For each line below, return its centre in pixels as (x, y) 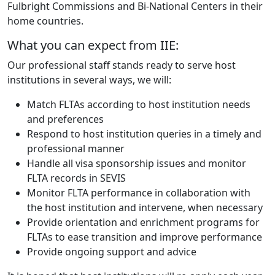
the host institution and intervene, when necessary (145, 207)
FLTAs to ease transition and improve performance (145, 237)
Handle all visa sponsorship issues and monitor (137, 163)
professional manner (76, 148)
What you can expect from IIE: (93, 45)
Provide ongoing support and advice (112, 251)
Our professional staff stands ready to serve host (122, 65)
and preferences (65, 119)
